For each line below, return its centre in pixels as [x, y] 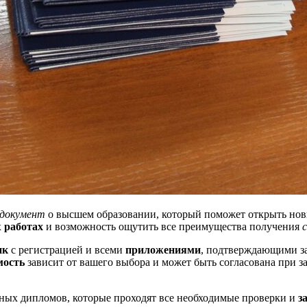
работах [24, 226]
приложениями [163, 249]
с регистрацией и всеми [67, 249]
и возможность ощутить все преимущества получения [173, 226]
